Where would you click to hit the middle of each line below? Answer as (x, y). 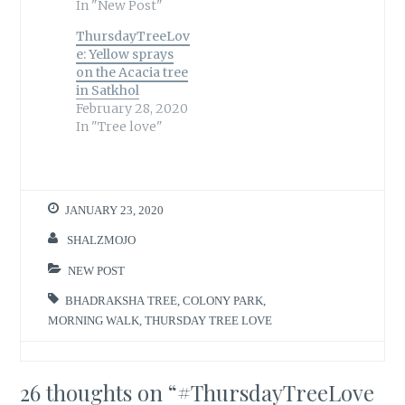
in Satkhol (107, 90)
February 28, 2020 (132, 108)
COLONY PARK (223, 301)
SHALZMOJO (102, 240)
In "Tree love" (119, 126)
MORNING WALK (94, 321)
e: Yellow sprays (124, 54)
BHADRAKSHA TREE (122, 301)
